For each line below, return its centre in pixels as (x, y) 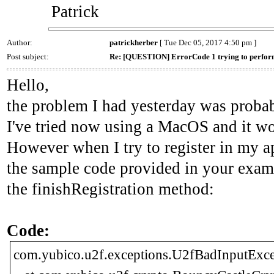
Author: (20, 42)
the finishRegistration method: (110, 189)
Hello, (28, 85)
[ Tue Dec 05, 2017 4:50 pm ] (207, 42)
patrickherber (134, 42)
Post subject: (29, 56)
